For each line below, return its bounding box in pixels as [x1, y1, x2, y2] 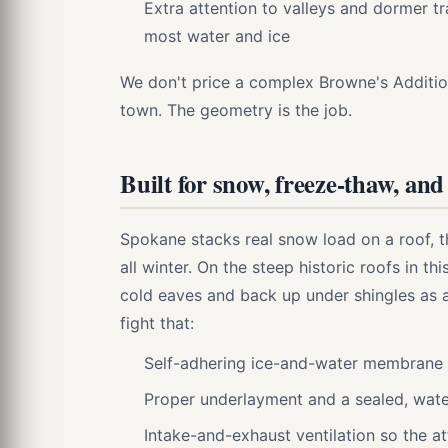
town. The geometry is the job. [120, 100, 352, 120]
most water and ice [144, 26, 290, 46]
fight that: [120, 313, 194, 333]
